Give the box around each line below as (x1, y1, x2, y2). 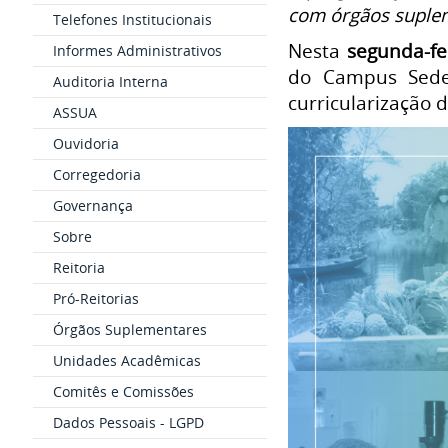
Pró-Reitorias (52, 289, 139, 308)
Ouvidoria (52, 134, 119, 153)
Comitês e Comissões (52, 382, 194, 401)
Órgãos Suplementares (52, 320, 207, 339)
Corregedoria (52, 165, 141, 184)
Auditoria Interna (52, 72, 168, 91)
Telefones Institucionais (52, 10, 212, 29)
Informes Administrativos (52, 41, 222, 60)
